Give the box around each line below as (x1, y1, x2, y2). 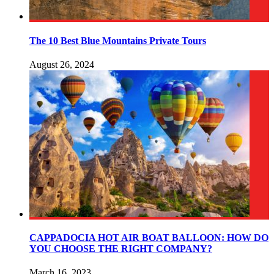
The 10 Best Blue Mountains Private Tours (29, 35, 206, 46)
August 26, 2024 (29, 59, 94, 70)
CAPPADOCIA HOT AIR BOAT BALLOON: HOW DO (29, 232, 268, 243)
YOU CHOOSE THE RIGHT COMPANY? (29, 243, 212, 254)
